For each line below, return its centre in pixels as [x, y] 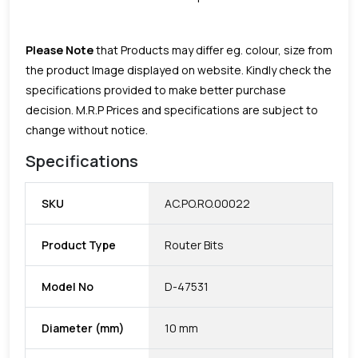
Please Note [60, 50]
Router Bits [194, 245]
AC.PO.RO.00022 [207, 203]
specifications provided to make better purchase [156, 89]
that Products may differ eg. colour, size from [213, 50]
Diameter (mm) [83, 328]
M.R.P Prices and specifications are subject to [196, 109]
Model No [68, 286]
